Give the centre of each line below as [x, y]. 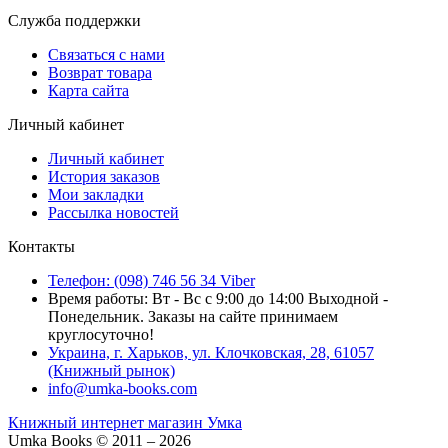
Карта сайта [88, 90]
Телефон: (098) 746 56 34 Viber [151, 280]
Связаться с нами [106, 54]
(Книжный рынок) [111, 370]
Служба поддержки [74, 20]
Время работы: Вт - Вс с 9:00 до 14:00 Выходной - [218, 298]
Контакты [41, 246]
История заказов [104, 176]
